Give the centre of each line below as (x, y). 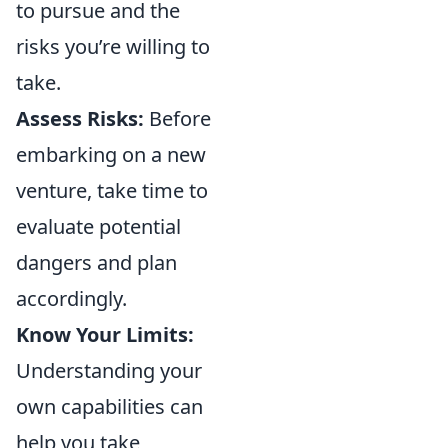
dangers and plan (96, 262)
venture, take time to (112, 190)
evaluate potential (98, 226)
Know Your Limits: (105, 334)
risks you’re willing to (113, 46)
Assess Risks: (80, 118)
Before (177, 118)
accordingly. (71, 298)
